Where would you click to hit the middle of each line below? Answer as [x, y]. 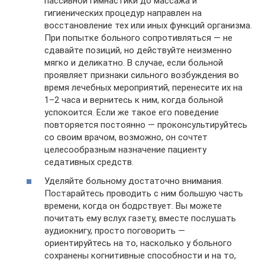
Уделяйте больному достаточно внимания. [134, 181]
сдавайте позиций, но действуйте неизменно [138, 51]
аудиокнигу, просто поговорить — [115, 230]
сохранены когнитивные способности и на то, [140, 255]
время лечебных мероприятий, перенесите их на [143, 88]
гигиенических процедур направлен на [123, 13]
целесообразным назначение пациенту [125, 150]
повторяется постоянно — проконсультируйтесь [146, 125]
